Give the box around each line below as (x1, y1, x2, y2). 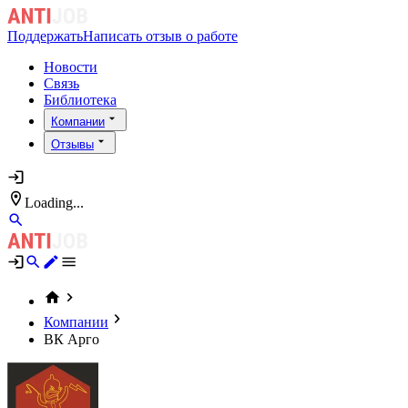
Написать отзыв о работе (83, 28, 238, 45)
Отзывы (51, 138, 94, 152)
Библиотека (44, 92, 117, 108)
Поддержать (7, 28, 83, 45)
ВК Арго (44, 331, 99, 347)
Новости (44, 59, 97, 76)
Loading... (25, 194, 85, 210)
